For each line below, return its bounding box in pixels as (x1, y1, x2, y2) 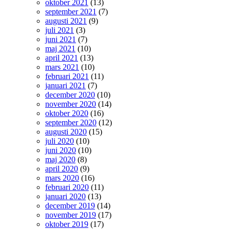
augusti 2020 (45, 127, 87, 136)
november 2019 (45, 210, 96, 219)
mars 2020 (45, 174, 79, 182)
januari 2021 (45, 81, 86, 90)
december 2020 (45, 90, 95, 99)
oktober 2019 (45, 220, 88, 228)
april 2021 (45, 53, 78, 62)
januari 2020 (45, 192, 86, 201)
